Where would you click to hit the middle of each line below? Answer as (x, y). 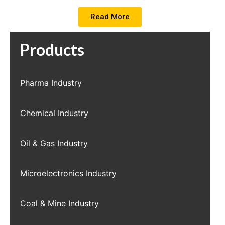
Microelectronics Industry (68, 174)
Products (52, 50)
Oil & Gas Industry (54, 143)
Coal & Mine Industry (60, 204)
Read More (110, 17)
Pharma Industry (51, 83)
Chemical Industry (54, 113)
